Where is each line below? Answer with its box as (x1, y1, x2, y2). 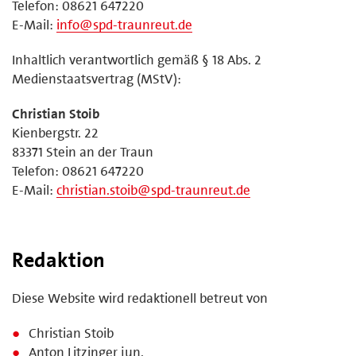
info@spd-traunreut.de (56, 15, 192, 33)
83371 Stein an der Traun (12, 142, 153, 161)
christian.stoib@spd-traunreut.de (56, 180, 250, 199)
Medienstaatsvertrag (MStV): (12, 69, 181, 87)
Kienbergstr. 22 (12, 123, 99, 141)
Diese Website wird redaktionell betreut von (12, 288, 268, 307)
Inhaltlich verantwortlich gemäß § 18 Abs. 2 (12, 50, 261, 68)
